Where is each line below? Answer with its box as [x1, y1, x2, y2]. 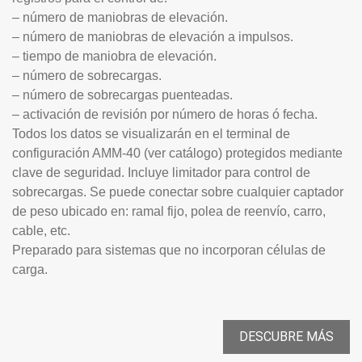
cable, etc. [12, 223, 70, 238]
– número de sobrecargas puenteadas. [12, 87, 233, 102]
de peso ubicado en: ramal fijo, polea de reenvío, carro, [12, 204, 326, 218]
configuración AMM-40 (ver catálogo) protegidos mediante [12, 145, 343, 160]
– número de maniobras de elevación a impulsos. [12, 29, 293, 44]
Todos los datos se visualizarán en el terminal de [12, 126, 290, 141]
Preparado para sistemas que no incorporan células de [12, 242, 326, 257]
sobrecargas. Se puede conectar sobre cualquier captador [12, 184, 343, 199]
